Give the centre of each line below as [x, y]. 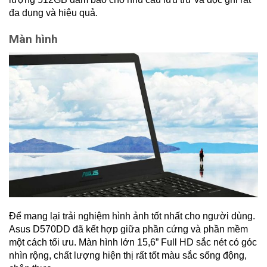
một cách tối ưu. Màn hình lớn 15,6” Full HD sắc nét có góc [133, 242]
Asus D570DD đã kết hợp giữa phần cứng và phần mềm [128, 229]
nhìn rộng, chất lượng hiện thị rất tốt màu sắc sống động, [128, 255]
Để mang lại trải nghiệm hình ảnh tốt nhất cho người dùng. [132, 216]
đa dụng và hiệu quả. [53, 13]
